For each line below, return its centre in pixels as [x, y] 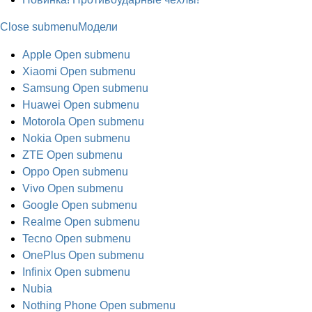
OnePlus [44, 255]
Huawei [41, 105]
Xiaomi [40, 71]
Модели [98, 27]
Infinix [37, 272]
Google [40, 205]
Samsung [46, 88]
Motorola [44, 122]
